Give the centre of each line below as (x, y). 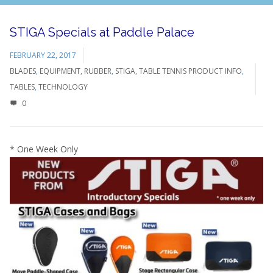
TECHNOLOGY (63, 87)
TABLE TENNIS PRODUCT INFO (190, 71)
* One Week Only (44, 149)
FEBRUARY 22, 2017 (43, 55)
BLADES (23, 71)
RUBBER (98, 71)
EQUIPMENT (60, 71)
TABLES (22, 87)
